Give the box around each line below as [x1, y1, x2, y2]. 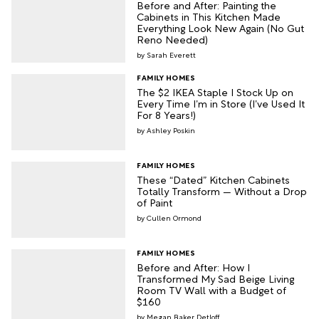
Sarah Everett [147, 48, 196, 60]
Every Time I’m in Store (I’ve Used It [137, 95, 305, 111]
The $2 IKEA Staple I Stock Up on [137, 84, 293, 100]
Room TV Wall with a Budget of [137, 281, 286, 297]
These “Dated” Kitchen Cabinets [137, 171, 290, 187]
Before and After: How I [137, 258, 250, 274]
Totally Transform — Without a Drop [137, 182, 307, 198]
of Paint [137, 194, 172, 209]
